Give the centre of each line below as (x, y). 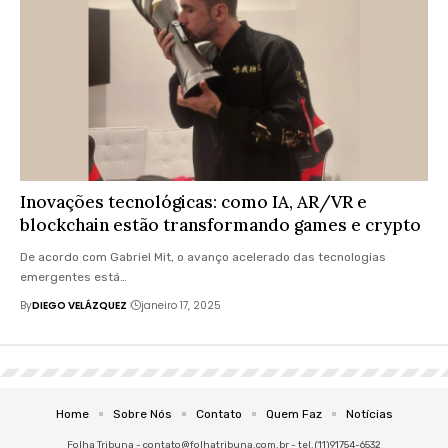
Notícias (369, 413)
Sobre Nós (142, 413)
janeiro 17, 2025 (180, 305)
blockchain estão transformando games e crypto (220, 224)
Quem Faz (293, 413)
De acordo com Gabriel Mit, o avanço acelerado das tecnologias (203, 256)
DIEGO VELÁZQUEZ (79, 305)
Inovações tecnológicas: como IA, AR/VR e (193, 201)
